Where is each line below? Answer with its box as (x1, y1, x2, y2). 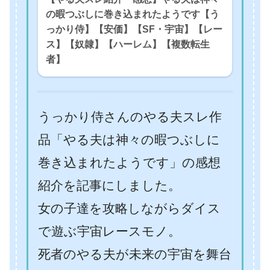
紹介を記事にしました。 (38, 178, 181, 193)
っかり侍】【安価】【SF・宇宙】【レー (46, 24, 222, 35)
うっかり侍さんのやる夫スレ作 (38, 110, 222, 124)
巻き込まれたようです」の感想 (38, 155, 221, 170)
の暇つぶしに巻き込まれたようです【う (46, 9, 219, 20)
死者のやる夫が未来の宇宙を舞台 (38, 247, 231, 262)
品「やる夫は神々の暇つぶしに (38, 133, 220, 147)
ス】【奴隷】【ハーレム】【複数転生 (46, 39, 210, 50)
